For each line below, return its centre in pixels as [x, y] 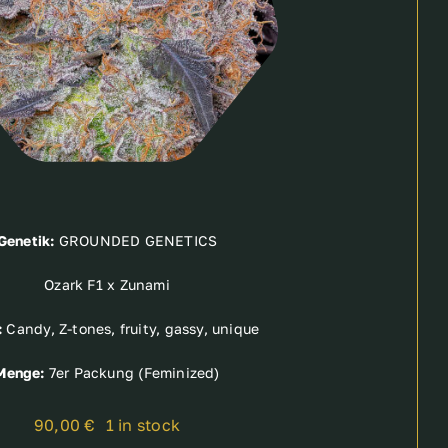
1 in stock [143, 424]
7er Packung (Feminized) [132, 372]
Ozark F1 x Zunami [107, 284]
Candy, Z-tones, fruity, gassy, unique [131, 328]
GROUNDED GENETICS [136, 240]
